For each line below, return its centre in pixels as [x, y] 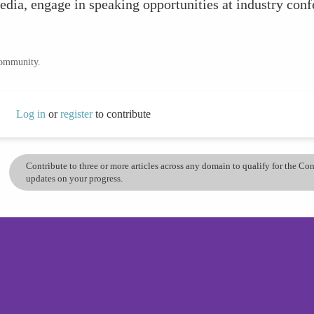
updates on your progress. [75, 178]
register [77, 114]
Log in [30, 114]
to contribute [123, 114]
